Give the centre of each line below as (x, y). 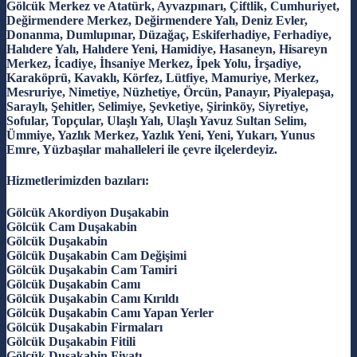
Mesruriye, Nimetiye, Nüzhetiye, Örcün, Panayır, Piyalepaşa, (170, 92)
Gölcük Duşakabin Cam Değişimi (96, 255)
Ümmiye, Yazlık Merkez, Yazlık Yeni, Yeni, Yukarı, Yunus (161, 135)
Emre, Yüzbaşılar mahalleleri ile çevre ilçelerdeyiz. (142, 149)
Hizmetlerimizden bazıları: (78, 181)
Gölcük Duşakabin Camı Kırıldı (92, 298)
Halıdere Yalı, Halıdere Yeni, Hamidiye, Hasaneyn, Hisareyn (167, 49)
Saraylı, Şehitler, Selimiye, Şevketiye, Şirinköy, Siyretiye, (157, 106)
